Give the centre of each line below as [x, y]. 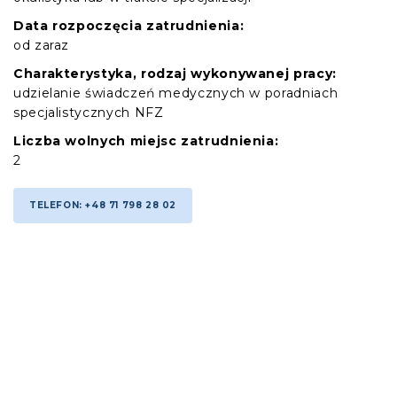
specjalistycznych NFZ [89, 113]
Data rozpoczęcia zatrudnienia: [129, 26]
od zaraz [42, 45]
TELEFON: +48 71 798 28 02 [103, 205]
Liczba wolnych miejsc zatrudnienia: [146, 141]
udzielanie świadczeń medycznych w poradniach [176, 93]
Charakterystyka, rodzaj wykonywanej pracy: [175, 74]
